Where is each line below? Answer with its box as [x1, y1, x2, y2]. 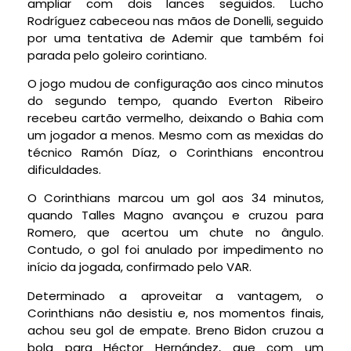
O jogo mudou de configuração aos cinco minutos [27, 75, 324, 92]
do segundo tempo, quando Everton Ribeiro [27, 92, 324, 110]
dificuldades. [27, 161, 101, 179]
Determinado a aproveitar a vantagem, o [27, 287, 324, 304]
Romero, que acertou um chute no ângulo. [27, 224, 324, 241]
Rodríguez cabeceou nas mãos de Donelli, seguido [27, 12, 324, 29]
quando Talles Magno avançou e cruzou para [27, 207, 324, 224]
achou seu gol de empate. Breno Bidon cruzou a [27, 321, 324, 338]
